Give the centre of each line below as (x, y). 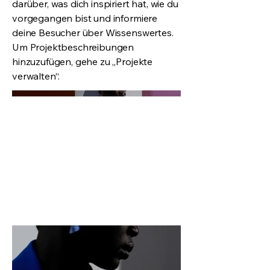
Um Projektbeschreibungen (73, 47)
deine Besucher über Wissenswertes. (93, 33)
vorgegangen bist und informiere (85, 18)
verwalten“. (36, 76)
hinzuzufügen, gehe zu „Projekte (83, 61)
